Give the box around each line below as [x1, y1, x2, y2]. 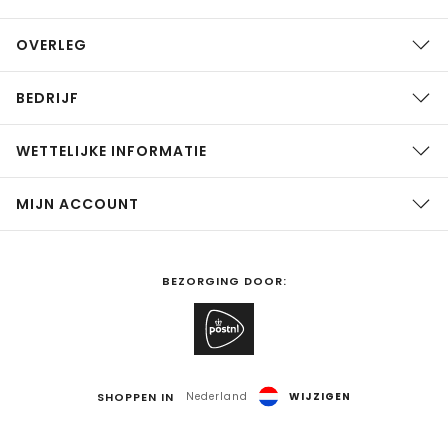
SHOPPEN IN [97, 388, 174, 405]
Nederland [186, 388, 248, 404]
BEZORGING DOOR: [161, 272, 287, 289]
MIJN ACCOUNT [16, 193, 139, 214]
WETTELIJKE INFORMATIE [16, 140, 207, 161]
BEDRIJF [16, 87, 79, 108]
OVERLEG [16, 34, 87, 55]
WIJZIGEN [289, 388, 351, 404]
